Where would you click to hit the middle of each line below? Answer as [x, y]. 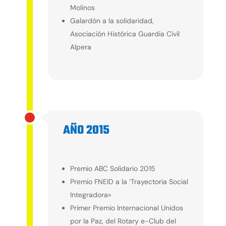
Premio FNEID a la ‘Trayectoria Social [129, 181]
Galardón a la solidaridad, [112, 20]
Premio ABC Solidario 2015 [112, 168]
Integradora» [90, 194]
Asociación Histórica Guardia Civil [125, 34]
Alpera [80, 47]
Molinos [82, 7]
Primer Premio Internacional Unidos [126, 208]
